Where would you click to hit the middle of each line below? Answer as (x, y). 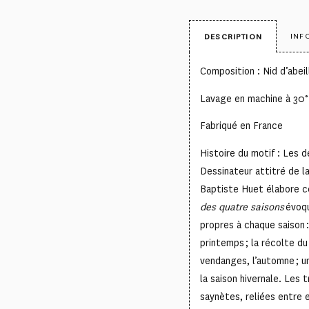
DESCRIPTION (233, 36)
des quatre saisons (243, 207)
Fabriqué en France (241, 126)
